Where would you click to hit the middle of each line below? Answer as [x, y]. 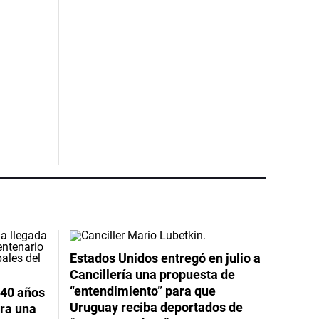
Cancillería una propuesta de [152, 274]
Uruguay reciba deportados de [156, 307]
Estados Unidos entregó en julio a [165, 258]
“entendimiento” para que [142, 291]
